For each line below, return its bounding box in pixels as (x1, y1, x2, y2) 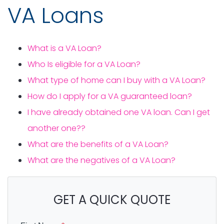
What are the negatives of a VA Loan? (27, 154, 175, 166)
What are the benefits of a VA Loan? (27, 138, 168, 150)
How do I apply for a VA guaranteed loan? (27, 90, 192, 102)
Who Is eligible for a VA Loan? (27, 58, 140, 70)
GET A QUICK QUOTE (53, 191, 170, 208)
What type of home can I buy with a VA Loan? (27, 74, 205, 86)
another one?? (27, 122, 85, 134)
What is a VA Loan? (27, 42, 101, 54)
